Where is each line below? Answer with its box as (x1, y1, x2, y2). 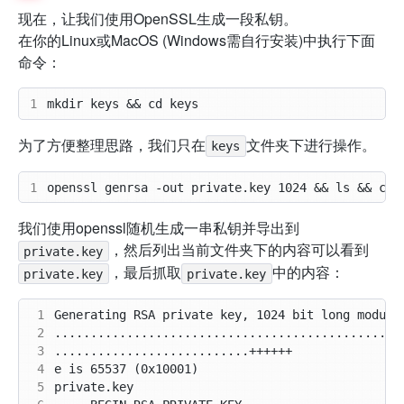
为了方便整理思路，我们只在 (18, 133, 206, 155)
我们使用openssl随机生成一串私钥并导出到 (18, 217, 299, 239)
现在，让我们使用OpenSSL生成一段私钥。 (18, 8, 298, 30)
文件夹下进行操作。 (245, 133, 376, 155)
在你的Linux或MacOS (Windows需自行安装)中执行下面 (18, 30, 375, 51)
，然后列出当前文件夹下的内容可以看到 (108, 239, 369, 261)
